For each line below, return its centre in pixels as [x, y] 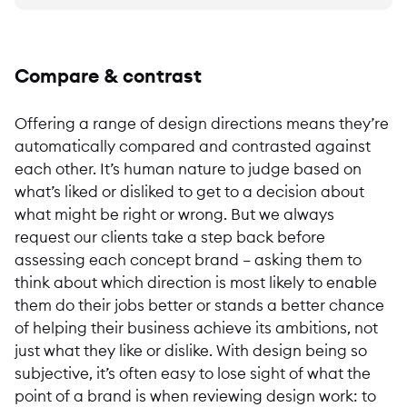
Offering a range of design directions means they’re [202, 123]
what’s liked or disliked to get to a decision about [189, 191]
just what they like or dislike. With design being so [191, 350]
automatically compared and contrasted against [193, 145]
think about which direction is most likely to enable [196, 282]
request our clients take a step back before [170, 236]
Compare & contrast [108, 75]
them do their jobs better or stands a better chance [199, 304]
